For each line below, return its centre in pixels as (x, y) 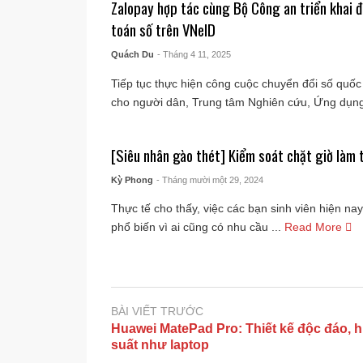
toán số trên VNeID (164, 30)
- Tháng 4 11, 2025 (194, 55)
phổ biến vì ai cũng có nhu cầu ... (196, 227)
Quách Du (133, 55)
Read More (315, 227)
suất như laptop (160, 345)
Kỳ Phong (132, 179)
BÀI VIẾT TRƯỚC (157, 311)
